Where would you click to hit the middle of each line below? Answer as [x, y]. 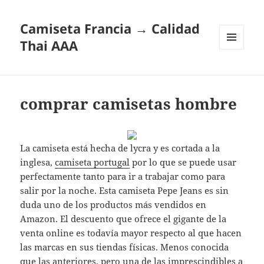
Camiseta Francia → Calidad [110, 29]
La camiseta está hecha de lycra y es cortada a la [120, 148]
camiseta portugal [93, 162]
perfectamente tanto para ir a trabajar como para [123, 176]
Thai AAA [49, 46]
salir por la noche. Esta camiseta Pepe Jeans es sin [125, 191]
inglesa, [38, 162]
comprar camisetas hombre [129, 104]
